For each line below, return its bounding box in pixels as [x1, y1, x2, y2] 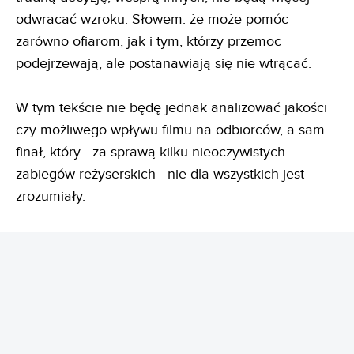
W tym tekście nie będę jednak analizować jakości [16, 100, 327, 116]
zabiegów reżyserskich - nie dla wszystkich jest [16, 166, 304, 183]
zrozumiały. [16, 188, 89, 205]
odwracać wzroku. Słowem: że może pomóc [16, 11, 288, 28]
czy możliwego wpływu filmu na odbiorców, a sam [16, 122, 325, 138]
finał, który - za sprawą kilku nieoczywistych [16, 144, 285, 160]
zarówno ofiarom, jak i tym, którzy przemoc [16, 33, 281, 50]
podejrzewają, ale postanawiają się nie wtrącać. [16, 55, 311, 72]
